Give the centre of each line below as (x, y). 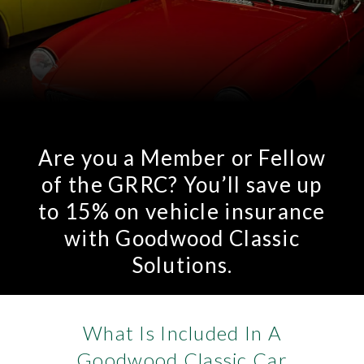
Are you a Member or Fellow (182, 158)
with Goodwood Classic (182, 238)
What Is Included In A (182, 333)
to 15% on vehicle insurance (182, 212)
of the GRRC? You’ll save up (182, 185)
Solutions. (182, 265)
